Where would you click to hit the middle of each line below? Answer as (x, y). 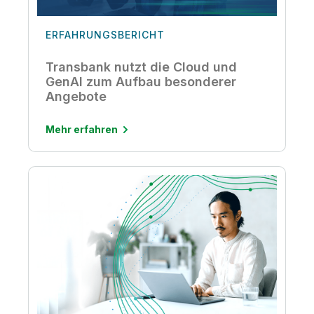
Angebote (76, 96)
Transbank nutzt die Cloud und (141, 67)
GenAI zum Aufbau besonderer (141, 81)
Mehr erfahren (82, 129)
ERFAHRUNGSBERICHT (105, 34)
